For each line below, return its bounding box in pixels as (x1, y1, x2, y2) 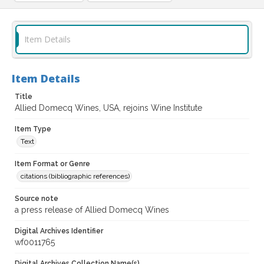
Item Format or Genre (15, 160, 90, 169)
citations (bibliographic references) (21, 172, 130, 181)
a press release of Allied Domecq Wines (15, 205, 169, 215)
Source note (15, 194, 58, 203)
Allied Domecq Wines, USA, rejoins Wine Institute (15, 103, 202, 113)
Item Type (15, 125, 51, 134)
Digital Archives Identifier (15, 227, 103, 236)
